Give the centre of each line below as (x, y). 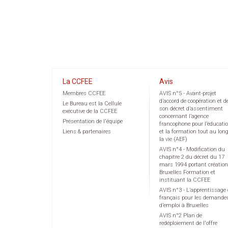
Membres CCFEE (84, 94)
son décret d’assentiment (191, 109)
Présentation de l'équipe (93, 122)
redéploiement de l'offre (188, 223)
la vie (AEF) (173, 139)
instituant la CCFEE (185, 180)
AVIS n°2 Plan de (181, 216)
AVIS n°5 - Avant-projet (188, 94)
